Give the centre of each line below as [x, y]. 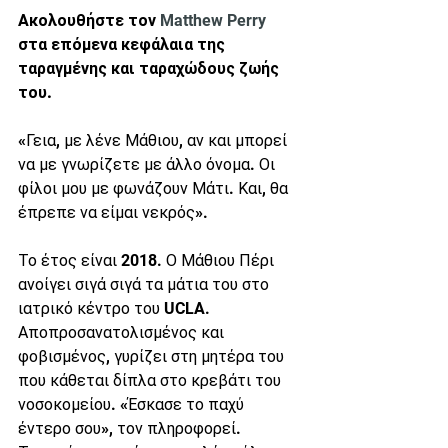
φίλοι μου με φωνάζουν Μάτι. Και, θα [155, 188]
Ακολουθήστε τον [89, 20]
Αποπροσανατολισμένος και [123, 332]
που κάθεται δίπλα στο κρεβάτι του [151, 380]
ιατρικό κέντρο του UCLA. [116, 308]
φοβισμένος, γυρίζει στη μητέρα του [153, 356]
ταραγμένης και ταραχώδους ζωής [150, 68]
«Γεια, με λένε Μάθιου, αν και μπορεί [154, 140]
